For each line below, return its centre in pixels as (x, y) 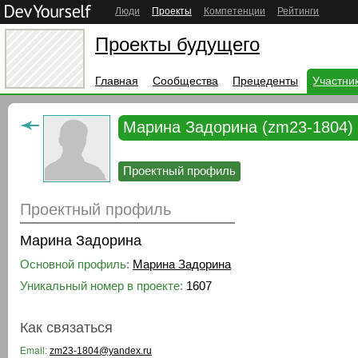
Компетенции (235, 11)
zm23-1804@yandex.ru (101, 351)
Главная (117, 81)
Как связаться (66, 328)
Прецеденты (265, 81)
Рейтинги (298, 11)
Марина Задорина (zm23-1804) (238, 127)
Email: (35, 351)
